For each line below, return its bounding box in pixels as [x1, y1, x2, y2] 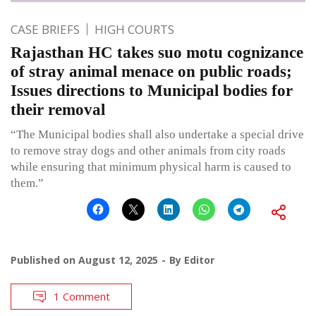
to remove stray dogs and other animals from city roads [11, 144, 286, 158]
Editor [184, 253, 214, 267]
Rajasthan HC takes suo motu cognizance [11, 44, 303, 62]
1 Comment [54, 289, 110, 304]
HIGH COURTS [95, 21, 174, 38]
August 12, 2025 [78, 253, 158, 267]
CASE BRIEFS [11, 21, 80, 38]
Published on [11, 253, 78, 267]
